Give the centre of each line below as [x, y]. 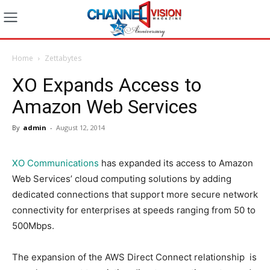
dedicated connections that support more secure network [135, 194]
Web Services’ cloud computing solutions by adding [122, 178]
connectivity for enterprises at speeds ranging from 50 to [134, 210]
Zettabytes [63, 58]
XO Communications [55, 163]
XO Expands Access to [107, 85]
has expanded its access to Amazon [176, 163]
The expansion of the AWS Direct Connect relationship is [134, 257]
